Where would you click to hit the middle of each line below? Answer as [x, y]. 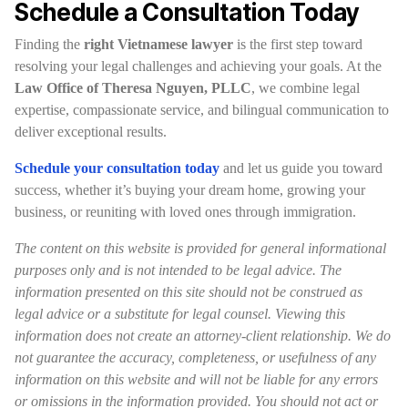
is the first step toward [298, 44]
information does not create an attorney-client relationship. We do [203, 336]
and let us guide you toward [301, 168]
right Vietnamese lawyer [158, 44]
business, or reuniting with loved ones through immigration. [185, 212]
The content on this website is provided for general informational [200, 248]
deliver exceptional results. [91, 132]
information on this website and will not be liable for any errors [196, 379]
